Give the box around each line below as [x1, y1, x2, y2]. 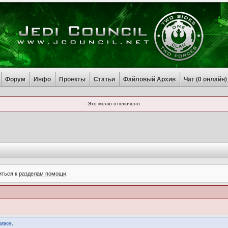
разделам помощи [18, 170, 66, 177]
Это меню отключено [88, 101, 140, 106]
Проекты [59, 76, 85, 83]
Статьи [93, 76, 115, 83]
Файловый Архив [123, 76, 176, 83]
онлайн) [201, 76, 227, 83]
